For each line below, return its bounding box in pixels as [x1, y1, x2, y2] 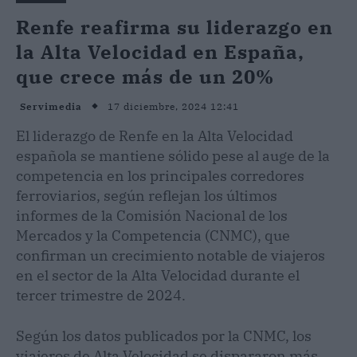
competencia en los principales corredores [16, 166, 304, 185]
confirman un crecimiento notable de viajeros [16, 245, 325, 265]
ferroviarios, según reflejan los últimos [16, 186, 277, 205]
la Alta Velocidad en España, [16, 38, 304, 65]
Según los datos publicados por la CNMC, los [16, 326, 312, 345]
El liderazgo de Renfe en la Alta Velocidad [16, 126, 293, 145]
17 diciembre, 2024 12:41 [108, 100, 239, 112]
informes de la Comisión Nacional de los [16, 206, 288, 225]
